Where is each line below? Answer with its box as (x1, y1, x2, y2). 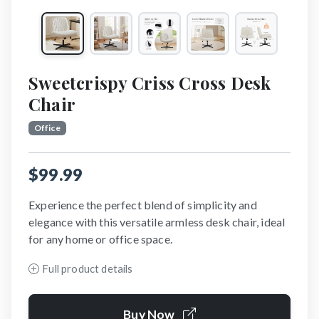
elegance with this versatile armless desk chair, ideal (28, 215, 286, 229)
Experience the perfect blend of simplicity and (28, 198, 257, 212)
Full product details (42, 262, 133, 276)
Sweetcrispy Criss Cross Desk (28, 71, 271, 94)
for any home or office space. (28, 232, 172, 246)
